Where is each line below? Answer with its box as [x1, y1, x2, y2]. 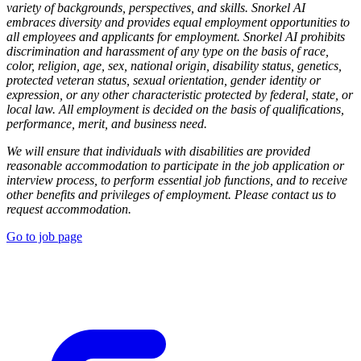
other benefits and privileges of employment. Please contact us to [6, 187, 336, 201]
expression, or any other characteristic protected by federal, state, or [6, 87, 353, 102]
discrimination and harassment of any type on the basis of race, [6, 44, 329, 58]
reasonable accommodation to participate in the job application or [6, 158, 344, 172]
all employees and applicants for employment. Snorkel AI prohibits [6, 29, 345, 44]
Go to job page [6, 229, 82, 243]
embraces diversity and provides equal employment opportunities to [6, 15, 350, 29]
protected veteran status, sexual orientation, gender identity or [6, 73, 321, 87]
